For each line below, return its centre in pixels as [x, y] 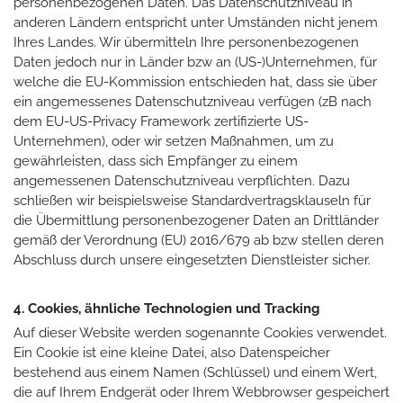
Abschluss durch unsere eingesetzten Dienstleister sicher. [192, 260]
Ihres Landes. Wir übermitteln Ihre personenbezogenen [186, 42]
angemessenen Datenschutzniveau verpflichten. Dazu [182, 180]
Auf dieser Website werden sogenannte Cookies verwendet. [200, 332]
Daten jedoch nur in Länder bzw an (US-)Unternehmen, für [195, 62]
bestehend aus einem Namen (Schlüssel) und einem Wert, [195, 372]
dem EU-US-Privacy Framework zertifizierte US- [161, 121]
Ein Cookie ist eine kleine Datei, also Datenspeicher [172, 352]
